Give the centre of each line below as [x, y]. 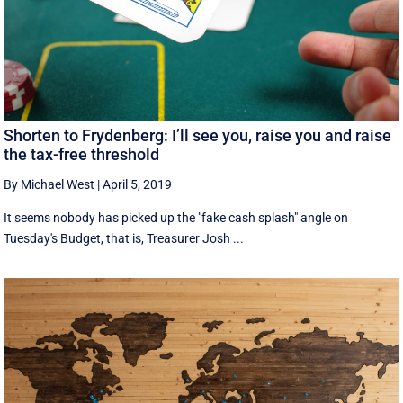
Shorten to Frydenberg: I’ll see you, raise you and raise [198, 136]
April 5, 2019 [138, 185]
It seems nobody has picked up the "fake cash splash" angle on [176, 218]
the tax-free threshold [82, 155]
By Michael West [49, 185]
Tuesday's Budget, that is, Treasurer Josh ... [124, 239]
